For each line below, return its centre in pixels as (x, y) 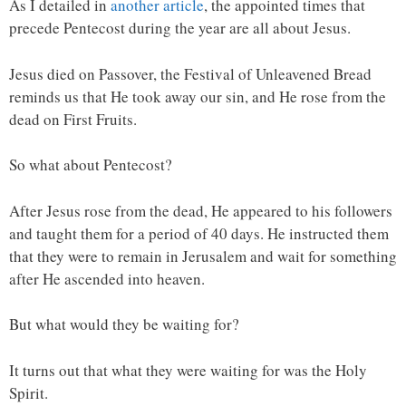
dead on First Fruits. (73, 119)
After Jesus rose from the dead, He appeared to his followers (201, 210)
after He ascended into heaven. (107, 278)
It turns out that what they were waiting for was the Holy (188, 370)
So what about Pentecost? (91, 165)
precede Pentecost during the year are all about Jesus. (180, 28)
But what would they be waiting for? (124, 324)
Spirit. (29, 392)
